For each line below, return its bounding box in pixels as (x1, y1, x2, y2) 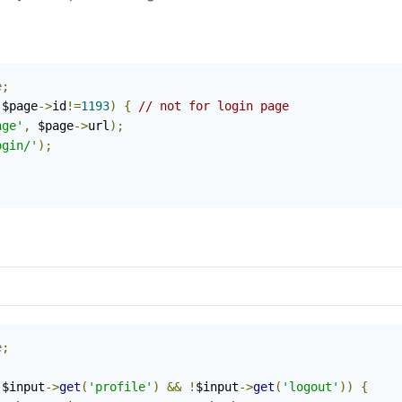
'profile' (88, 380, 153, 395)
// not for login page (138, 99, 289, 114)
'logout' (282, 380, 339, 395)
